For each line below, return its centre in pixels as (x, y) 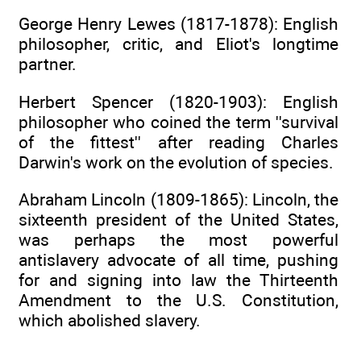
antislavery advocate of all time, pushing (178, 260)
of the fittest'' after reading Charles (178, 142)
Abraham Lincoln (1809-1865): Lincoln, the (178, 200)
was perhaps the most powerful (178, 240)
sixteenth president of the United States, (178, 220)
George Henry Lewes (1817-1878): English (178, 24)
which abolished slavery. (110, 321)
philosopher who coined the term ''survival (178, 122)
